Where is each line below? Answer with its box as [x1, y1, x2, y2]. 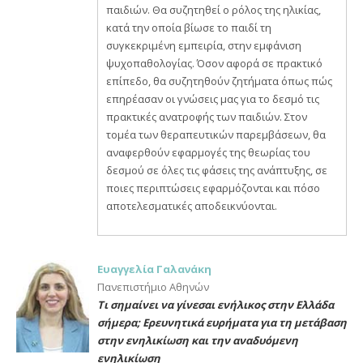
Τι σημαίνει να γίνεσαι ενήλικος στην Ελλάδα [97, 297, 334, 312]
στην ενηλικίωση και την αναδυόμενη [97, 333, 298, 348]
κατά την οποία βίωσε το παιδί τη [106, 20, 271, 35]
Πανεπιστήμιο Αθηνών [97, 280, 209, 294]
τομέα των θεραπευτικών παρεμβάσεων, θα [106, 127, 326, 142]
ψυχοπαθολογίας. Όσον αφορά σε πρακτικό [106, 56, 322, 70]
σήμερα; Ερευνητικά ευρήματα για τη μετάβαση [97, 315, 347, 330]
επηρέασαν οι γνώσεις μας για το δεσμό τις [106, 92, 319, 106]
